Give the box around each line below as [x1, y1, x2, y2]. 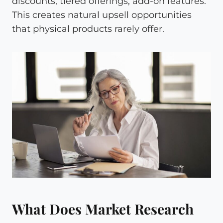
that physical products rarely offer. [12, 23, 164, 34]
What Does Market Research [12, 199, 194, 218]
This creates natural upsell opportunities [12, 9, 192, 20]
